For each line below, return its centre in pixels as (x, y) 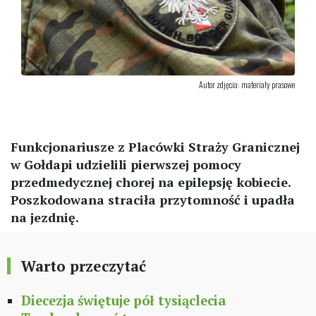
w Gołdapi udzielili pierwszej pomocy (126, 165)
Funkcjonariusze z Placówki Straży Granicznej (155, 147)
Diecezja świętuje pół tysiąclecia (123, 301)
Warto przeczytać (84, 266)
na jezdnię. (45, 218)
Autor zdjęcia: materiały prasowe (247, 85)
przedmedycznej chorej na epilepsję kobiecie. (151, 182)
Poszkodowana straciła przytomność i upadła (153, 200)
